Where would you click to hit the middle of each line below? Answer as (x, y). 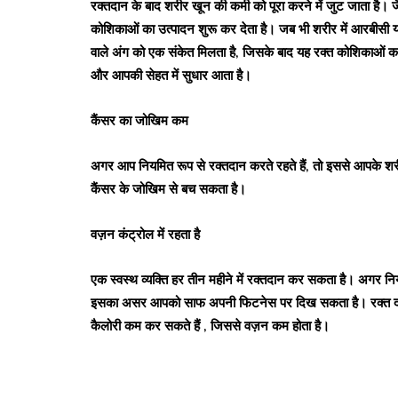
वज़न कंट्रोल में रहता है (145, 234)
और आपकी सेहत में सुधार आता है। (171, 75)
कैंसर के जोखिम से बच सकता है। (168, 189)
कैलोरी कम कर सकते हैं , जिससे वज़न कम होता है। (210, 326)
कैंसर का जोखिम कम (139, 120)
